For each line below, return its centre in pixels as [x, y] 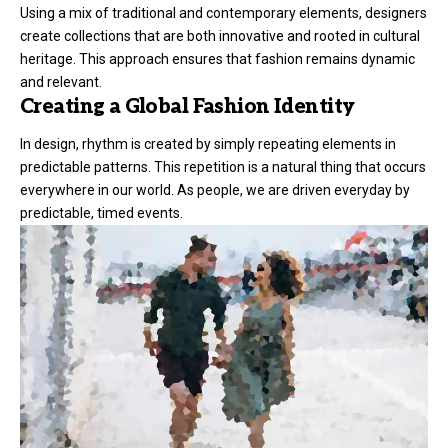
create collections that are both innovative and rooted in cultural [220, 35]
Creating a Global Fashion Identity [187, 106]
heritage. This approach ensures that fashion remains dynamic [217, 58]
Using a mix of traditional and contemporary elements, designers [223, 12]
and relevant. [61, 81]
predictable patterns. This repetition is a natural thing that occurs [223, 167]
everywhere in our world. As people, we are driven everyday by [215, 190]
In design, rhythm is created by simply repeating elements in [208, 144]
